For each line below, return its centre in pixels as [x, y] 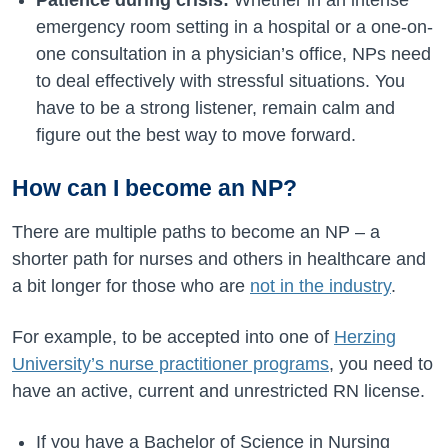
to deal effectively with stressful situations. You [220, 81]
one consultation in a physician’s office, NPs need [233, 54]
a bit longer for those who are [131, 286]
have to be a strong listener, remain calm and [215, 108]
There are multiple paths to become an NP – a [196, 232]
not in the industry [320, 286]
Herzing [365, 337]
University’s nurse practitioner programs [170, 364]
